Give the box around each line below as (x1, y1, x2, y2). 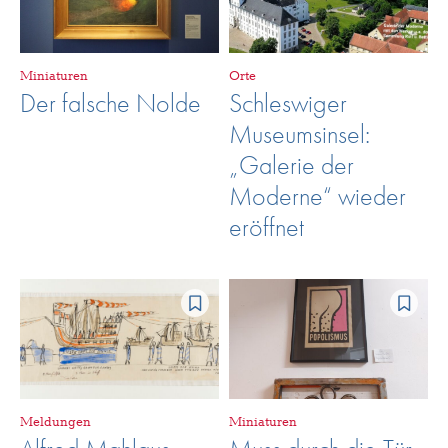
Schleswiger (229, 86, 347, 121)
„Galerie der (229, 148, 354, 183)
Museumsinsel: (229, 117, 370, 152)
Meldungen (20, 413, 91, 431)
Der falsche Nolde (20, 86, 201, 121)
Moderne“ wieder (229, 179, 406, 214)
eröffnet (229, 210, 304, 245)
